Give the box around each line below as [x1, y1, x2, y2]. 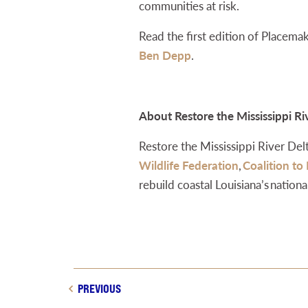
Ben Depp [139, 47, 191, 63]
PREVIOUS [78, 281, 121, 296]
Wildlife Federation [139, 157, 239, 173]
